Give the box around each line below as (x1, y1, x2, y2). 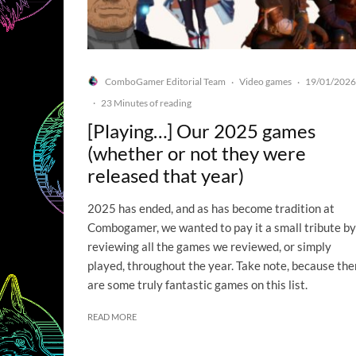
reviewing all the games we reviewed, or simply (87, 239, 331, 254)
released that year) (87, 164, 244, 188)
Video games (239, 75, 292, 87)
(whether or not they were (87, 141, 306, 165)
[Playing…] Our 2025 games (87, 119, 315, 143)
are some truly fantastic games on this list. (87, 277, 308, 292)
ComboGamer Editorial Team (105, 75, 226, 87)
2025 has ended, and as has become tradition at (87, 201, 335, 216)
